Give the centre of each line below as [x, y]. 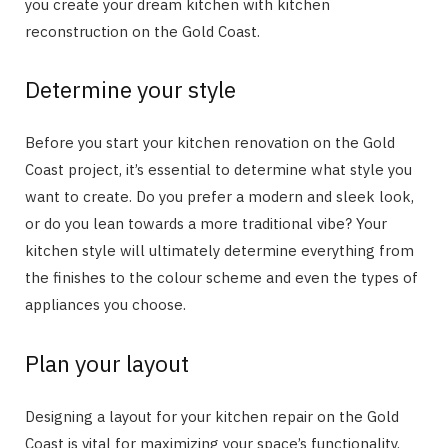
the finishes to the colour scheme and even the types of [221, 278]
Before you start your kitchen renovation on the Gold [210, 143]
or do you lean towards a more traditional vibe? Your [206, 224]
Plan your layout [107, 362]
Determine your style [130, 89]
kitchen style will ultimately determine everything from [219, 251]
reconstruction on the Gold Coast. [142, 31]
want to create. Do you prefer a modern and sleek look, [219, 197]
